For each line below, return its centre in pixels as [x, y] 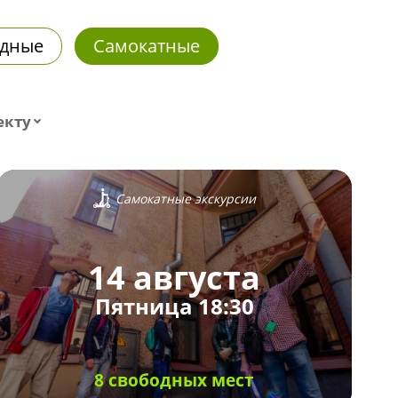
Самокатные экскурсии [185, 198]
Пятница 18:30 [174, 306]
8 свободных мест [175, 380]
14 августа [175, 278]
